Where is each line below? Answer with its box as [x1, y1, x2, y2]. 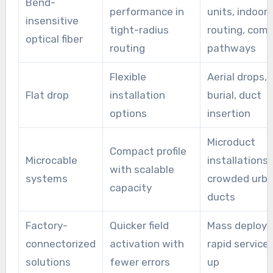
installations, [207, 154, 271, 166]
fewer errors [109, 255, 170, 268]
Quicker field [109, 219, 169, 232]
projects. [18, 26, 62, 38]
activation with [109, 237, 184, 250]
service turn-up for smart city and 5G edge [18, 7, 226, 20]
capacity [109, 181, 152, 194]
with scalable [109, 163, 174, 175]
